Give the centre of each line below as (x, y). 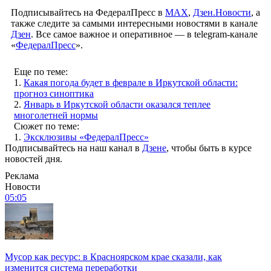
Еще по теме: (41, 71)
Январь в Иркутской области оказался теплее (117, 104)
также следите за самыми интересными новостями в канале (134, 23)
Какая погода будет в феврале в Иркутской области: (131, 82)
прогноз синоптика (54, 93)
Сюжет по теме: (47, 126)
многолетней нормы (56, 115)
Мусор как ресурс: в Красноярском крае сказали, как (113, 256)
